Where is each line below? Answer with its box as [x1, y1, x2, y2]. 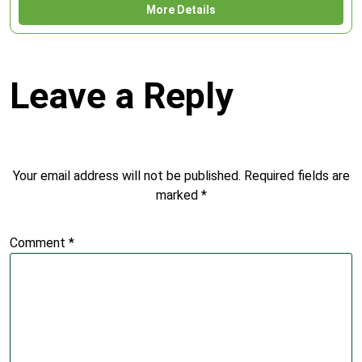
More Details [146, 3, 216, 16]
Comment [10, 235, 69, 250]
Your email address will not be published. [12, 168, 241, 183]
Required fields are [243, 168, 350, 183]
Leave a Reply [10, 74, 234, 117]
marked [155, 187, 201, 203]
